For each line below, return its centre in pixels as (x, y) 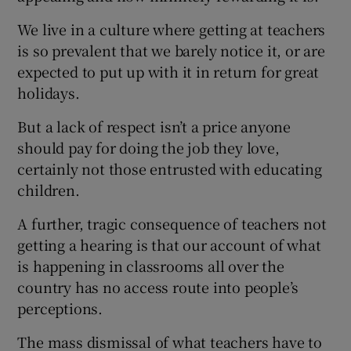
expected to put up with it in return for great (168, 71)
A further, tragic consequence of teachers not (172, 223)
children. (49, 189)
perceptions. (60, 308)
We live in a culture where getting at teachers (172, 29)
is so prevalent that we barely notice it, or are (171, 50)
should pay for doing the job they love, (148, 147)
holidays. (49, 92)
